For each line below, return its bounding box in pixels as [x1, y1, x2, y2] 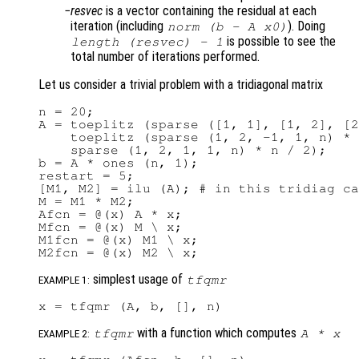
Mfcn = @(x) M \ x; [38, 220, 183, 234]
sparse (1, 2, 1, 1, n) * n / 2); [38, 143, 327, 157]
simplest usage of [90, 272, 186, 288]
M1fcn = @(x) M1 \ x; [38, 233, 199, 247]
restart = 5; [38, 169, 135, 183]
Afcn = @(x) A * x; [38, 208, 183, 221]
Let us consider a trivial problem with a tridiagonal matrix [38, 77, 323, 93]
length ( [71, 35, 135, 49]
